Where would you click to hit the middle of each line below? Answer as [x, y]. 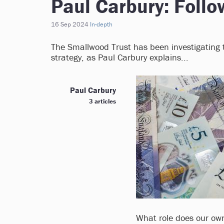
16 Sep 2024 [70, 24]
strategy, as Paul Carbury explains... [120, 57]
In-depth [101, 24]
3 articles [102, 101]
